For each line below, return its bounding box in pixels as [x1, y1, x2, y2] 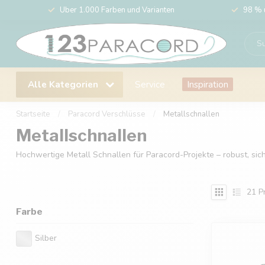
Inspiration [187, 78, 228, 91]
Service [135, 78, 165, 91]
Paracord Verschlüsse [68, 109, 146, 119]
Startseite [16, 109, 50, 119]
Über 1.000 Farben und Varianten [59, 5, 174, 15]
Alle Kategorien [28, 78, 101, 91]
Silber [35, 232, 57, 244]
